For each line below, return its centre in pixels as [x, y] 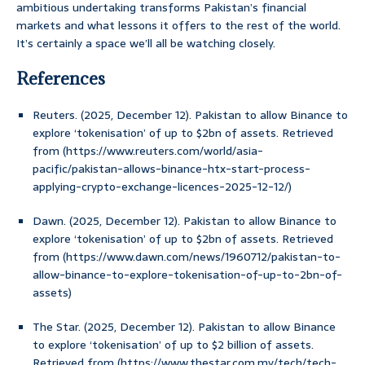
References [61, 79]
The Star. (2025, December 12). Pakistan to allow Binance [184, 327]
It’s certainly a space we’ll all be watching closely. [146, 44]
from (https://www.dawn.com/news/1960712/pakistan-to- [187, 257]
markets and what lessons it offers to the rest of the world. [178, 26]
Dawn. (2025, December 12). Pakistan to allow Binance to [185, 221]
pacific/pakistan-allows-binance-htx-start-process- [172, 169]
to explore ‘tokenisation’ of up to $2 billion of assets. [173, 345]
